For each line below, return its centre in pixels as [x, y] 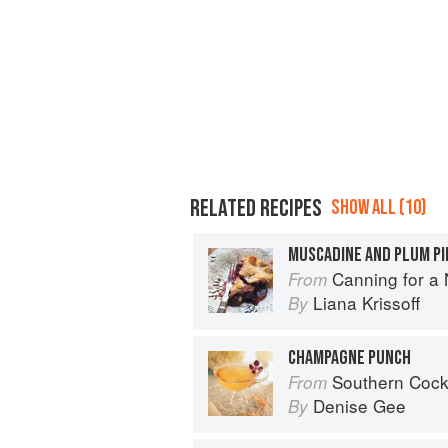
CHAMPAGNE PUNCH [349, 357]
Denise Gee [359, 405]
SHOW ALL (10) [378, 207]
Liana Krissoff [366, 302]
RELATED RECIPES [256, 208]
